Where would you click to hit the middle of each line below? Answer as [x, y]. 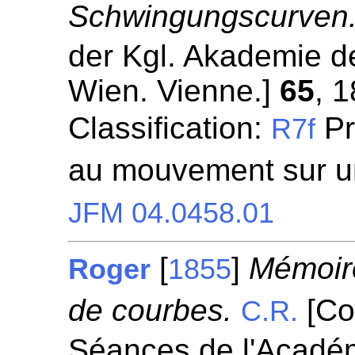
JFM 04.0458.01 [172, 213]
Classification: [170, 128]
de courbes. [151, 310]
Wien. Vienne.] [174, 91]
